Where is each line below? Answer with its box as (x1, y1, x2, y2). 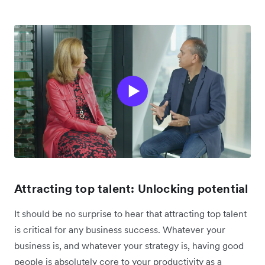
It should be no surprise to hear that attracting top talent (14, 207, 247, 219)
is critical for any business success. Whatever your (14, 223, 225, 235)
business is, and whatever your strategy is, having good (14, 239, 244, 251)
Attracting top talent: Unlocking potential (14, 180, 248, 196)
